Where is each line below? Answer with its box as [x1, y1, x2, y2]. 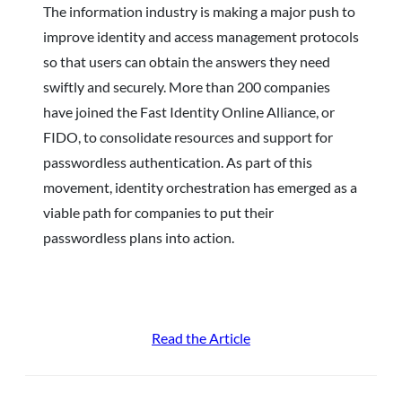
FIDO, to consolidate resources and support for [43, 127, 333, 145]
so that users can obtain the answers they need [43, 52, 330, 70]
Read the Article [152, 328, 250, 346]
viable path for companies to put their [43, 203, 274, 221]
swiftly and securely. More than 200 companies [43, 77, 330, 95]
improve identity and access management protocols [43, 27, 359, 45]
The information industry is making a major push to [43, 2, 355, 20]
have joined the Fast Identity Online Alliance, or [43, 102, 335, 120]
